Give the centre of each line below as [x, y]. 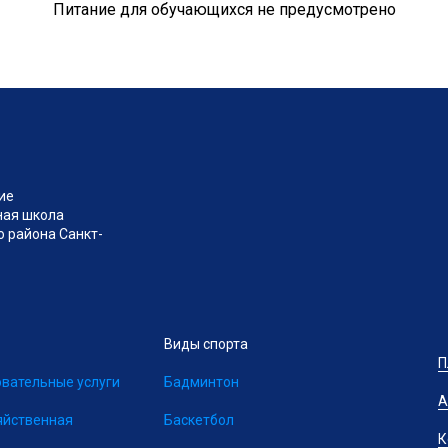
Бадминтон [201, 382]
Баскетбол [199, 420]
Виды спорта [206, 344]
